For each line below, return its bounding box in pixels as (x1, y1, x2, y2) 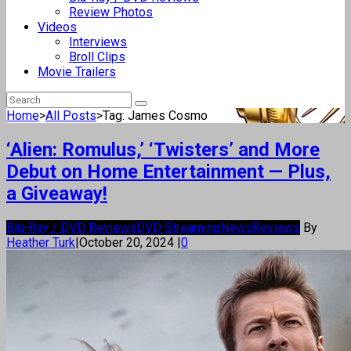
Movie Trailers (38, 64, 116, 79)
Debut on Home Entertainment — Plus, (6, 160, 331, 183)
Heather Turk (6, 234, 75, 250)
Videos (38, 20, 77, 34)
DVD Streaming (136, 219, 220, 235)
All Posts (45, 108, 96, 123)
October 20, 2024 (79, 234, 177, 250)
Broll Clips (69, 49, 125, 64)
